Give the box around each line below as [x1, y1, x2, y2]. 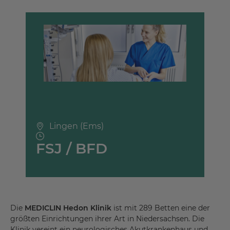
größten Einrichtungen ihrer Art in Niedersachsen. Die [10, 214, 204, 224]
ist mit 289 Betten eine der [113, 203, 210, 213]
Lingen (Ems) [49, 121, 104, 131]
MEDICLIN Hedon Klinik [25, 203, 113, 213]
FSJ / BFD [36, 140, 107, 158]
